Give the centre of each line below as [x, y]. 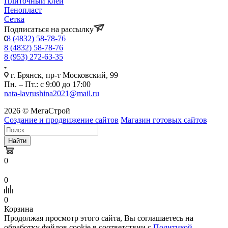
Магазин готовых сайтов [164, 120]
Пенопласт [23, 10]
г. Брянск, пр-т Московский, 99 [63, 75]
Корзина [19, 209]
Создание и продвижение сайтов [61, 120]
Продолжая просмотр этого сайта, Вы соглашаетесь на [99, 218]
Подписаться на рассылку [49, 30]
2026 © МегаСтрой [37, 111]
